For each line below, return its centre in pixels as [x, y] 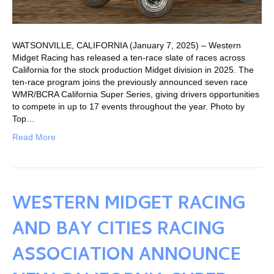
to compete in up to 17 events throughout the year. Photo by [128, 106]
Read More [34, 137]
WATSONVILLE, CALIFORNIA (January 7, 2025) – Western [127, 45]
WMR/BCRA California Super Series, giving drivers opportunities [136, 94]
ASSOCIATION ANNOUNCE [127, 256]
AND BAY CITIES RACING [118, 231]
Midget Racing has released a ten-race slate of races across [129, 57]
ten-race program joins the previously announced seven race [130, 82]
